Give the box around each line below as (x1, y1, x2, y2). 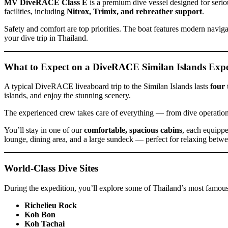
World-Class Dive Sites (4, 163, 98, 174)
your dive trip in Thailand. (4, 33, 88, 42)
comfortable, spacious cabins (84, 126, 182, 135)
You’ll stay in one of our (4, 126, 84, 135)
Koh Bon (24, 210, 55, 219)
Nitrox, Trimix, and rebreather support (67, 7, 202, 16)
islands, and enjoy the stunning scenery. (4, 91, 131, 100)
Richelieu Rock (24, 201, 77, 210)
